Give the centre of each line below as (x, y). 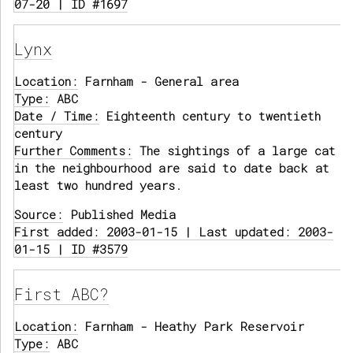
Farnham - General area (158, 82)
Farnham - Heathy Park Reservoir (191, 327)
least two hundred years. (98, 186)
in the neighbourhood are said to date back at (172, 168)
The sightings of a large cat (234, 151)
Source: (39, 215)
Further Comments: (73, 151)
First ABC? (61, 294)
